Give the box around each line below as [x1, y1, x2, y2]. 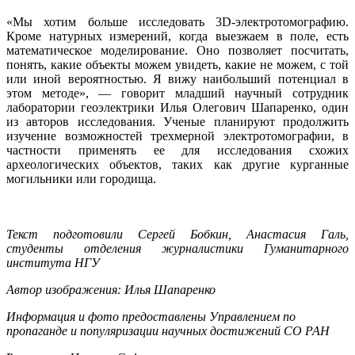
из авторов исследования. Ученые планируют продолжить [6, 115, 349, 129]
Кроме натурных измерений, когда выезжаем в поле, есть [6, 29, 349, 44]
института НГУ [6, 256, 100, 270]
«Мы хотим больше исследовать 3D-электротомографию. [6, 15, 349, 29]
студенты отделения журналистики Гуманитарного [6, 242, 349, 256]
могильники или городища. [6, 172, 159, 186]
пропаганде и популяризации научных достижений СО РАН [6, 324, 330, 338]
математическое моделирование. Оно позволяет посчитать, [6, 44, 349, 58]
